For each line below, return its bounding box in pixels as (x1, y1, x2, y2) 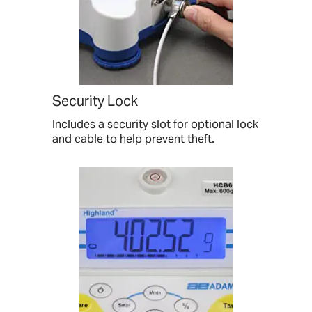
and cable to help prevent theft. (52, 132, 214, 147)
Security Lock (52, 92, 138, 111)
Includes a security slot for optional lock (52, 117, 258, 132)
